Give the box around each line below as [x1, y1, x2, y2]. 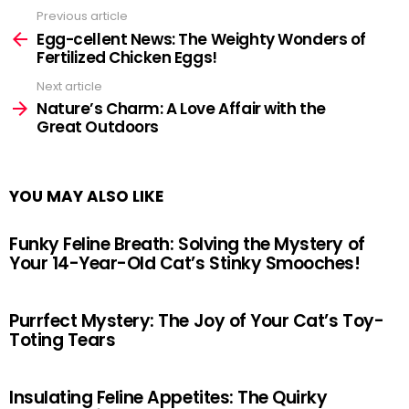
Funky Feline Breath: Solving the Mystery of [9, 232, 365, 257]
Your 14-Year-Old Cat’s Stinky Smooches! [9, 251, 361, 276]
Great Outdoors [37, 116, 160, 138]
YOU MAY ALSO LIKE [9, 185, 163, 207]
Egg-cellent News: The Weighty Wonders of [37, 27, 367, 50]
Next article [37, 77, 102, 95]
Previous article [37, 7, 128, 25]
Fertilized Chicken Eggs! [37, 46, 217, 68]
